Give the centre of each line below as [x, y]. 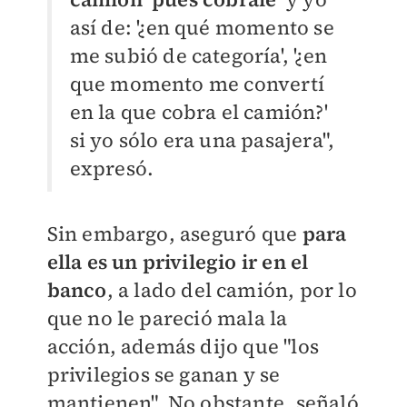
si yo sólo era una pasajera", [202, 140]
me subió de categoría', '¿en [199, 56]
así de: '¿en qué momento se [202, 28]
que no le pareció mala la [167, 318]
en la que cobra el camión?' [199, 112]
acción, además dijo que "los [183, 347]
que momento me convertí [197, 84]
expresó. [112, 169]
